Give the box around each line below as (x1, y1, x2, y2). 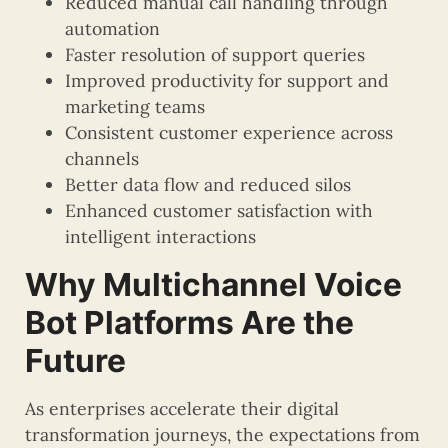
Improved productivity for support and (65, 68, 389, 92)
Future (25, 340, 126, 380)
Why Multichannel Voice (25, 264, 402, 304)
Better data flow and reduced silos (65, 172, 351, 196)
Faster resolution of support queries (65, 42, 365, 66)
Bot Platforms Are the (25, 302, 354, 342)
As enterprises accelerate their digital (25, 396, 339, 420)
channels (65, 146, 139, 170)
